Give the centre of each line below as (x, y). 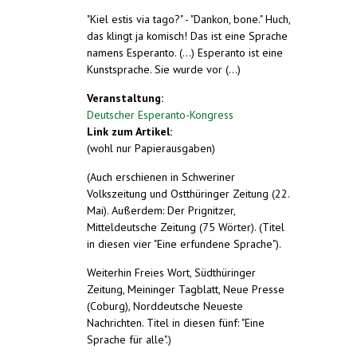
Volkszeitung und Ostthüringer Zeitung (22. (188, 193)
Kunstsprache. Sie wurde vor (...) (164, 69)
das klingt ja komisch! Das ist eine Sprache (187, 35)
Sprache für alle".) (129, 339)
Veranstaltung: (127, 98)
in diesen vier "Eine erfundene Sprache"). (184, 243)
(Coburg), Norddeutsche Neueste (165, 306)
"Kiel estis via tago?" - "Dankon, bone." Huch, (188, 19)
